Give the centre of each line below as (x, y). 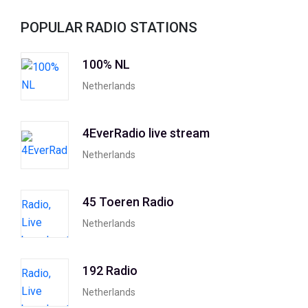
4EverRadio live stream (146, 133)
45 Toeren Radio (128, 202)
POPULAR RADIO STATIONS (109, 27)
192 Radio (110, 271)
